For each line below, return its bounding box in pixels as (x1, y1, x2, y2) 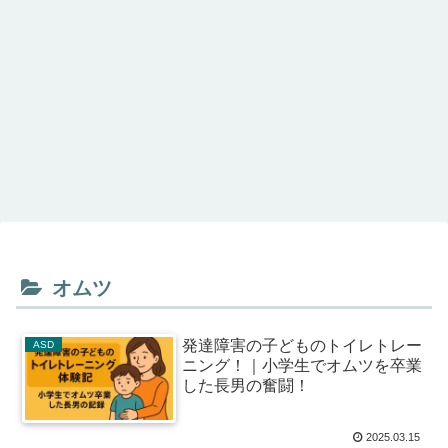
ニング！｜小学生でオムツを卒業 (182, 357, 423, 375)
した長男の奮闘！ (182, 377, 311, 395)
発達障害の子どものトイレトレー (182, 337, 423, 355)
